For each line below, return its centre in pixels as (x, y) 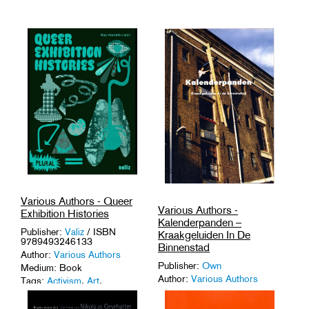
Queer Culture (105, 290)
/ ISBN (100, 231)
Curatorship (46, 290)
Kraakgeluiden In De (204, 235)
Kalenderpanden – (200, 223)
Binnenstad (184, 248)
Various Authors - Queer (77, 201)
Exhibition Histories (65, 213)
